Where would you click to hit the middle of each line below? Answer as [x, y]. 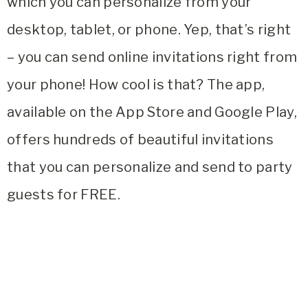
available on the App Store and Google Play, [152, 112]
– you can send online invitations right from [152, 57]
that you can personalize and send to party [150, 167]
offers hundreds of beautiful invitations [140, 140]
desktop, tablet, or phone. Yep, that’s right [149, 30]
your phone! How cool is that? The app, [136, 85]
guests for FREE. [65, 195]
